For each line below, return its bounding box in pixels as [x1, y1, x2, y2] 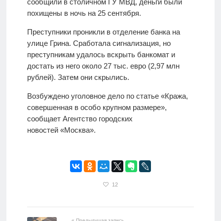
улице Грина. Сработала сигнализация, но [27, 38, 171, 47]
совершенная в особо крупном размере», [27, 103, 167, 111]
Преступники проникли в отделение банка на [27, 27, 180, 36]
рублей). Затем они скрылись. [27, 73, 129, 81]
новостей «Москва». [27, 125, 96, 134]
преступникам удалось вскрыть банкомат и [27, 50, 175, 59]
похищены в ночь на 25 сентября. [27, 8, 141, 17]
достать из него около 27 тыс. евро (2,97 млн [27, 61, 180, 70]
